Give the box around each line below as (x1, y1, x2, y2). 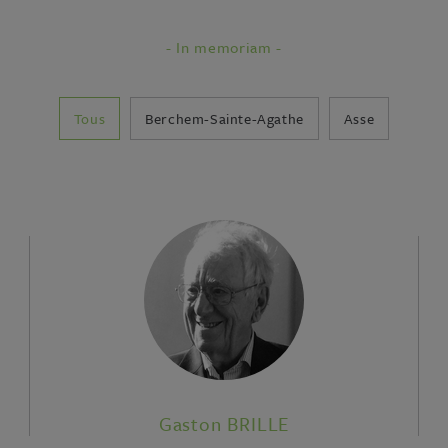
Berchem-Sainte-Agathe (145, 108, 304, 129)
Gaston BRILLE (158, 410, 290, 437)
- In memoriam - (166, 36, 282, 58)
